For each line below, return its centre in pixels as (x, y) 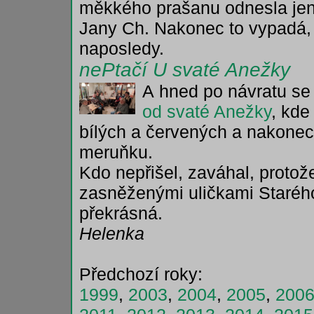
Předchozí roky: (141, 274)
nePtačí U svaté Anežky (185, 70)
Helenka (112, 233)
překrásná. (121, 213)
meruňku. (116, 152)
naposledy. (122, 48)
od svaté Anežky (207, 111)
